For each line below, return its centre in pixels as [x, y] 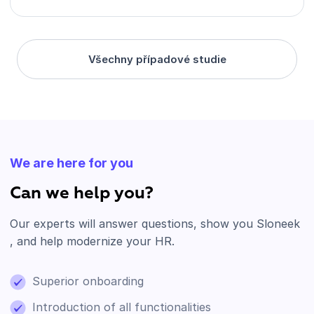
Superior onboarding [88, 281]
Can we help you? [82, 193]
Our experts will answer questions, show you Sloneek [155, 223]
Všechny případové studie [157, 60]
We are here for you [71, 163]
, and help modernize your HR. [92, 241]
